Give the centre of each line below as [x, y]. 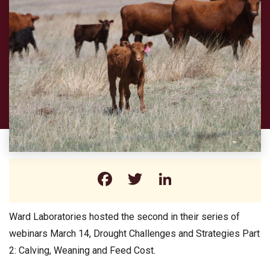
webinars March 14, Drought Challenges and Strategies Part [134, 233]
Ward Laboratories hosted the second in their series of [124, 216]
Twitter [174, 179]
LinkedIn [210, 179]
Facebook [155, 179]
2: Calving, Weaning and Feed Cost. [82, 250]
